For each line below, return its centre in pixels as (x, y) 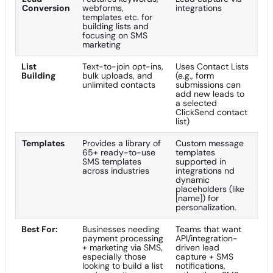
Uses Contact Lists (212, 66)
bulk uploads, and (117, 75)
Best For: (40, 229)
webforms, (103, 8)
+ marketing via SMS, (122, 247)
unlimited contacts (119, 84)
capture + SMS (204, 256)
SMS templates (112, 161)
